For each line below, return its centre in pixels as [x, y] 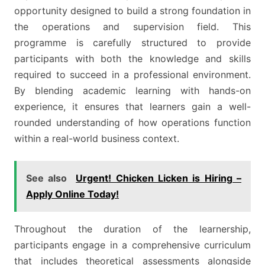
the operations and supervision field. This [132, 27]
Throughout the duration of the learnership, [132, 229]
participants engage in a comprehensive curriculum [132, 245]
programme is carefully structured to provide [132, 43]
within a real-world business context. [97, 139]
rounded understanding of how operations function [132, 123]
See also [47, 178]
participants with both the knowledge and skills [132, 59]
